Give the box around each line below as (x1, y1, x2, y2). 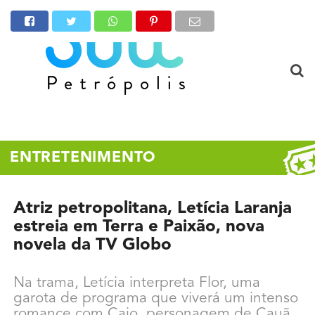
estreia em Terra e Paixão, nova (13, 219, 264, 236)
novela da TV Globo (13, 237, 172, 254)
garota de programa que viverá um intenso (13, 291, 298, 306)
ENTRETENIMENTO (10, 150, 156, 165)
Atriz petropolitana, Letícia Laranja (13, 200, 292, 217)
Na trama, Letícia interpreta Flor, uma (13, 276, 260, 290)
